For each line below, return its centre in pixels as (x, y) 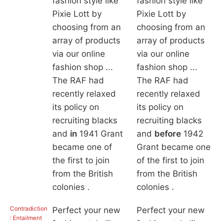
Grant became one (173, 147)
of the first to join (170, 161)
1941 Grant (100, 134)
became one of (82, 147)
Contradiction (29, 209)
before (167, 134)
